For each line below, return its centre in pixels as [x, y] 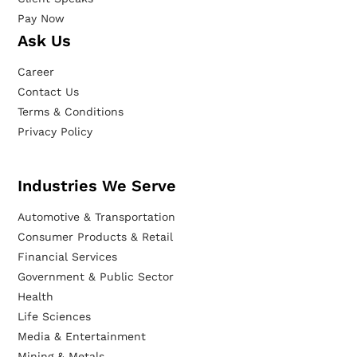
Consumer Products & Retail [96, 237]
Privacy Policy [55, 132]
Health [36, 297]
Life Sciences [55, 317]
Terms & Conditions [71, 112]
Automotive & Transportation [97, 217]
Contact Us [49, 92]
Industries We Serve [97, 186]
